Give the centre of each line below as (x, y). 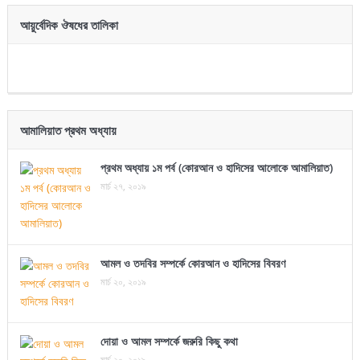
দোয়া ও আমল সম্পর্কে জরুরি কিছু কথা (169, 342)
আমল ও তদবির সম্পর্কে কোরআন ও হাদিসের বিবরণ (192, 264)
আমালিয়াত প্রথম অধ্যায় (68, 131)
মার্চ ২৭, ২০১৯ (123, 186)
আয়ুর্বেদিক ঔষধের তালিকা (69, 26)
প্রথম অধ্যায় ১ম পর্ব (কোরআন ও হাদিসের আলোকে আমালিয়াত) (216, 168)
